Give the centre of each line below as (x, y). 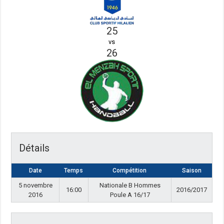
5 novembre (35, 185)
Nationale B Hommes (130, 185)
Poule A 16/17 (130, 195)
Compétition (130, 170)
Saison (191, 170)
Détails (34, 148)
